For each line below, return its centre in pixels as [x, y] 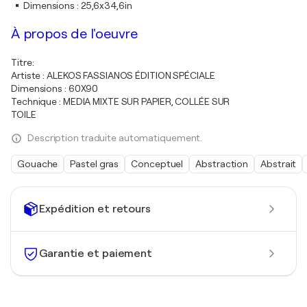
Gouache [38, 164]
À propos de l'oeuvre [74, 34]
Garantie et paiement [96, 253]
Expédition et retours [95, 209]
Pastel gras [95, 164]
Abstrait [279, 164]
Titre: [23, 62]
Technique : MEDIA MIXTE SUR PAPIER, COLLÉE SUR [121, 101]
